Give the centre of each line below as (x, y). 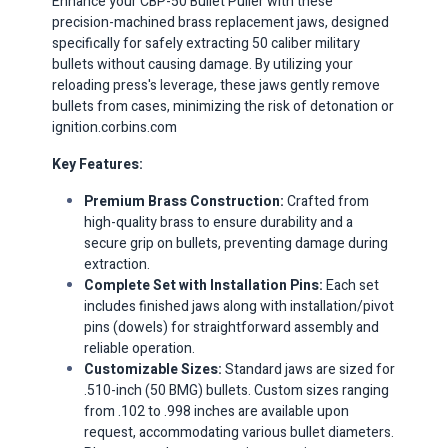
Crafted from (328, 201)
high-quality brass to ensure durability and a (219, 222)
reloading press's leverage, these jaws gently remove (216, 85)
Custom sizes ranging (322, 390)
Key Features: (98, 164)
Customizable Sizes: (153, 369)
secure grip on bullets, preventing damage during (236, 243)
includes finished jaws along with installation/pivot (239, 306)
